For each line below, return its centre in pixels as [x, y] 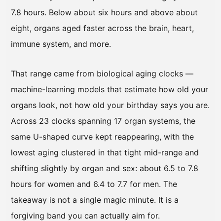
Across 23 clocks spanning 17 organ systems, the [103, 121]
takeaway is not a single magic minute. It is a [95, 200]
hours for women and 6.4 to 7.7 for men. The [94, 184]
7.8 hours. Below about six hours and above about [104, 12]
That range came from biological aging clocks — [102, 73]
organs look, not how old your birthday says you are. [110, 105]
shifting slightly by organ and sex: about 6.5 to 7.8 [105, 168]
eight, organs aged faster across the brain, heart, [102, 28]
